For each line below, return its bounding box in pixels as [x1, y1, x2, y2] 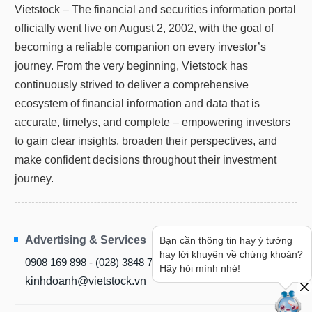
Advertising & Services [25, 233, 147, 246]
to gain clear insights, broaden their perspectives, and [15, 134, 278, 147]
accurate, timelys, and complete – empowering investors [15, 116, 291, 128]
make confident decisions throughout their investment [15, 153, 277, 166]
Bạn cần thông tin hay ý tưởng [159, 235, 292, 246]
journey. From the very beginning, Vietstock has [15, 59, 249, 72]
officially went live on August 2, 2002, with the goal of [15, 22, 274, 34]
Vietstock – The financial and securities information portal [15, 3, 297, 15]
